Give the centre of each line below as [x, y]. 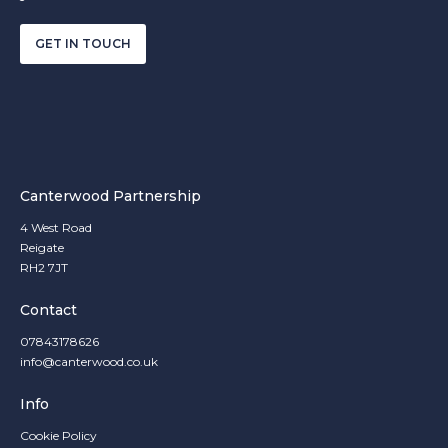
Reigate [42, 247]
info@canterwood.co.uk [89, 361]
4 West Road [56, 227]
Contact [48, 310]
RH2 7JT [44, 267]
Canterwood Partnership [110, 196]
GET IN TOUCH [83, 43]
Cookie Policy [58, 435]
